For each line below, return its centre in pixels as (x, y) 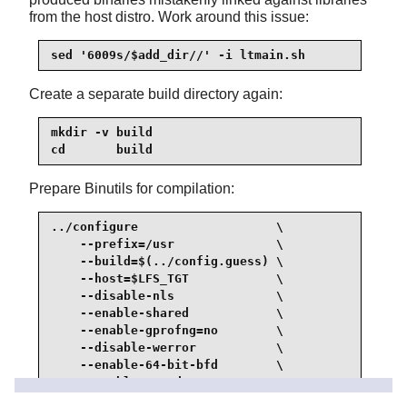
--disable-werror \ (167, 348)
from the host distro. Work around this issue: (169, 16)
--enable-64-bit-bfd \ (167, 365)
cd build (102, 150)
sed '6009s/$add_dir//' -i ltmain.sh (178, 55)
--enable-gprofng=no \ (167, 331)
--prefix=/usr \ (167, 244)
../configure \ (167, 227)
